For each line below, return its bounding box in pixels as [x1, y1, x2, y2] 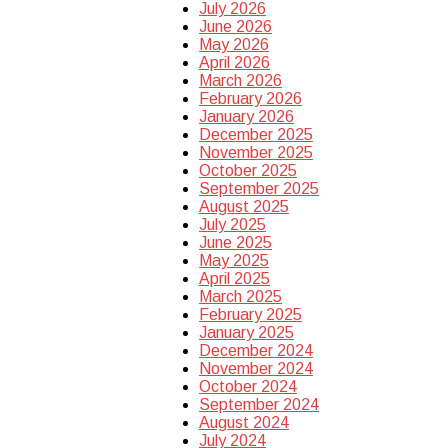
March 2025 [199, 287, 282, 305]
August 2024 [199, 413, 289, 431]
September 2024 [199, 395, 319, 413]
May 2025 [199, 251, 269, 269]
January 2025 [199, 323, 294, 341]
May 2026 [199, 35, 269, 53]
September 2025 [199, 179, 319, 197]
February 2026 [199, 89, 302, 107]
